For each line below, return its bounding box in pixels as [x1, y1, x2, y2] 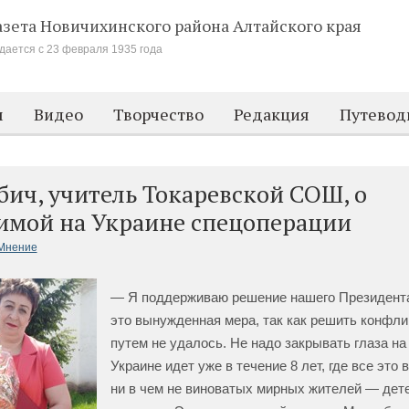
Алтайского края [233, 15, 362, 37]
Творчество [113, 103, 204, 125]
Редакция [234, 103, 310, 125]
